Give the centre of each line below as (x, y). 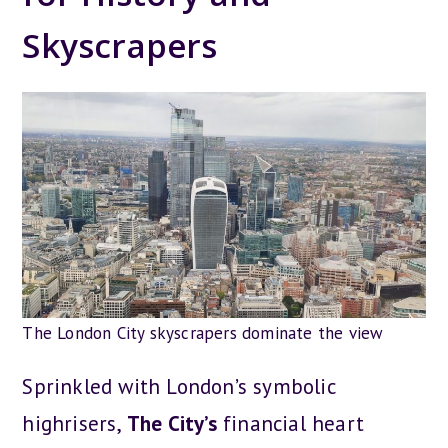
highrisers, (74, 423)
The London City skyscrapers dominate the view (203, 332)
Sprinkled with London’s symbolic (178, 386)
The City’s (171, 423)
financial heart (290, 423)
